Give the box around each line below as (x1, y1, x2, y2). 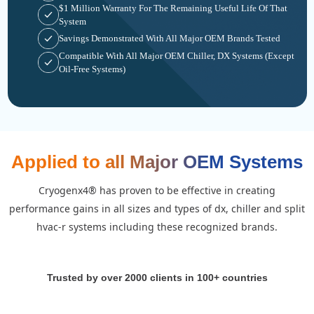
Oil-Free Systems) (58, 63, 125, 74)
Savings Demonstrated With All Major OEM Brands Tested (58, 33, 280, 44)
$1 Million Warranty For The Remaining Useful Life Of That (58, 2, 287, 13)
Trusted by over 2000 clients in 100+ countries (46, 271, 268, 283)
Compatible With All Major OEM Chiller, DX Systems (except (58, 50, 294, 61)
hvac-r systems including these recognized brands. (36, 219, 278, 233)
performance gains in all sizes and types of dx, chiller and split (9, 201, 305, 215)
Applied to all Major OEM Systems (11, 151, 303, 172)
